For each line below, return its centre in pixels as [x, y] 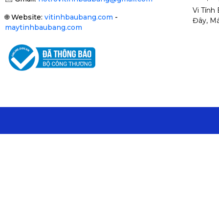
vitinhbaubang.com [79, 17]
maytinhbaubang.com [44, 28]
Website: [28, 17]
